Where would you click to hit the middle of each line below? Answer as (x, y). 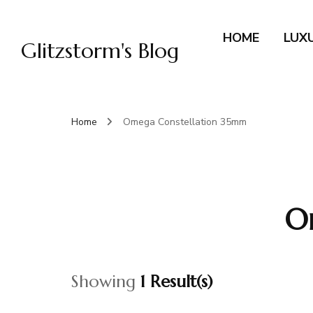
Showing (106, 282)
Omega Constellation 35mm (185, 122)
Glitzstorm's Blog (100, 51)
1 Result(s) (177, 282)
